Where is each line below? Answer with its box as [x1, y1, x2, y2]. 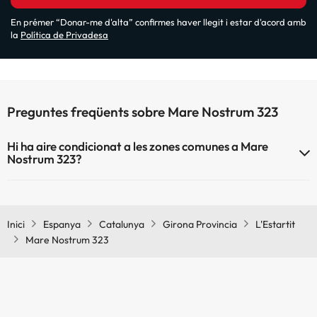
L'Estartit [255, 218, 295, 231]
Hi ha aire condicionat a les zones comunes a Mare [7, 139, 268, 154]
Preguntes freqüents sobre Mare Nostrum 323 [7, 103, 278, 120]
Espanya [43, 218, 81, 231]
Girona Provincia [163, 218, 237, 231]
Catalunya [99, 218, 144, 231]
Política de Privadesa [21, 29, 108, 40]
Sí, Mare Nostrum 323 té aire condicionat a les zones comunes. [7, 180, 282, 193]
